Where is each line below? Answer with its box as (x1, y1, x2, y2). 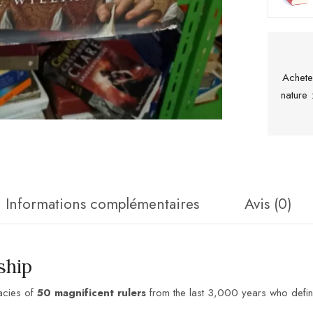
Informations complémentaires (6, 193, 199, 214)
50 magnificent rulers (37, 285, 146, 301)
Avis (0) (245, 193, 292, 214)
